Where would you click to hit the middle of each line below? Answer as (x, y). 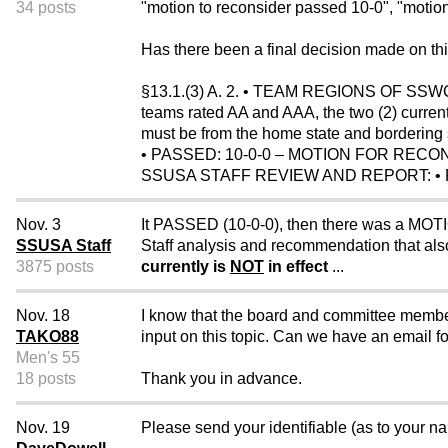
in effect (296, 267)
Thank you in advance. (221, 379)
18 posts (46, 379)
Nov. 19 (43, 428)
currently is (185, 267)
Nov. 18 (43, 316)
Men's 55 (48, 358)
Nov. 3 (38, 225)
